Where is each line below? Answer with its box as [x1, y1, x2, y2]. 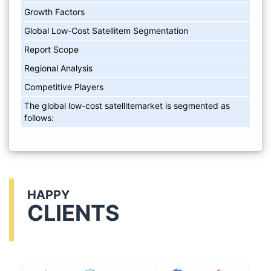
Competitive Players [24, 81, 103, 92]
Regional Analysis [24, 62, 93, 73]
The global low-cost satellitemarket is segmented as [24, 100, 230, 111]
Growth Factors [24, 6, 85, 17]
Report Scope [24, 44, 79, 54]
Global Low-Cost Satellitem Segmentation [24, 25, 188, 36]
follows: [24, 112, 54, 123]
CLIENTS [27, 199, 120, 226]
